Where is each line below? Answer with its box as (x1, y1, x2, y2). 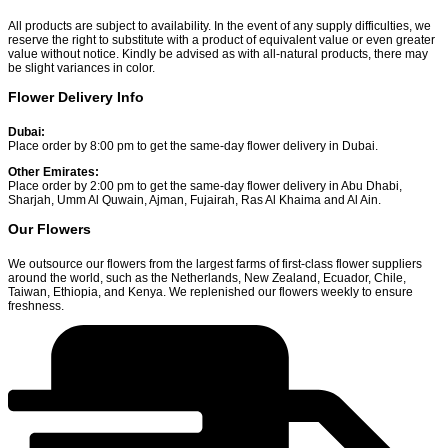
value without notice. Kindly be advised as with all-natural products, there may (8, 46, 428, 61)
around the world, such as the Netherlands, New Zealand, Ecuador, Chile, (8, 270, 406, 285)
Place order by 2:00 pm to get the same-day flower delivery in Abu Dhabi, (8, 178, 402, 193)
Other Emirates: (8, 164, 99, 179)
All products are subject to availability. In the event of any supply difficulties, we (8, 18, 431, 33)
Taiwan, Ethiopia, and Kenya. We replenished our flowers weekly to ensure (8, 284, 413, 299)
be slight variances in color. (8, 60, 155, 75)
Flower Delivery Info (8, 88, 144, 105)
